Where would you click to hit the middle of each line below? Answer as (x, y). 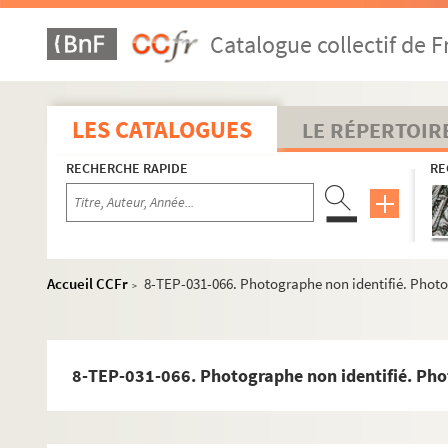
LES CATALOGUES (162, 129)
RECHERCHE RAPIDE (127, 168)
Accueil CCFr (87, 283)
